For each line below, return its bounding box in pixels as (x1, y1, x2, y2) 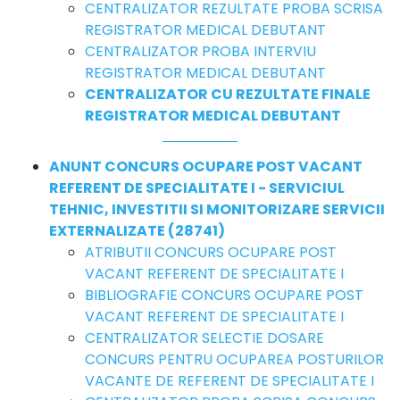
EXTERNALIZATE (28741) (49, 220, 225, 241)
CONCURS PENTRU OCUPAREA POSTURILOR (85, 348, 384, 370)
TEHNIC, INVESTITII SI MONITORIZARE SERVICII (49, 198, 385, 220)
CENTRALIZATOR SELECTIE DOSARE (85, 327, 324, 348)
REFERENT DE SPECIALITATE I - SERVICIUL (49, 177, 345, 198)
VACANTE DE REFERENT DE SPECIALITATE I (85, 370, 374, 391)
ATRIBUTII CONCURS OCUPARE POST (85, 241, 337, 262)
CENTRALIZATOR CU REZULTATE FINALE (85, 83, 371, 104)
